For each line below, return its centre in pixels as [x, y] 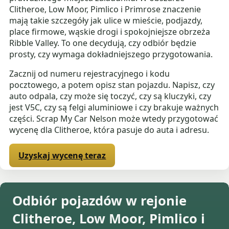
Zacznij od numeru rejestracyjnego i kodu [90, 74]
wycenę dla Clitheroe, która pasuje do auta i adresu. [109, 130]
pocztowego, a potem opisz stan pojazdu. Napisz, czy [112, 85]
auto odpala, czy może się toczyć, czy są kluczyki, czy [110, 96]
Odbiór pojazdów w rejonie [99, 201]
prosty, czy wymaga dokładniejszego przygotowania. [111, 54]
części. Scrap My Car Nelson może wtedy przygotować [114, 119]
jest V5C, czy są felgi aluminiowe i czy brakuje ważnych [114, 108]
